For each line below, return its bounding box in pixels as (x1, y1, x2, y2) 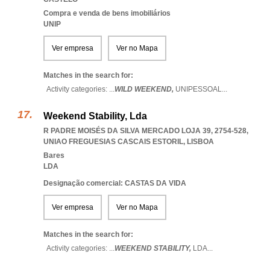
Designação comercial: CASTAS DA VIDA (43, 179, 186, 187)
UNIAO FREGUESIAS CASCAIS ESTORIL (43, 137, 183, 146)
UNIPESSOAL (175, 85, 222, 93)
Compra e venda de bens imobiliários (43, 9, 171, 17)
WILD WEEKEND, (115, 85, 175, 93)
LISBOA (187, 137, 214, 146)
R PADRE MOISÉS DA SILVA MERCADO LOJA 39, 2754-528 (43, 127, 246, 135)
